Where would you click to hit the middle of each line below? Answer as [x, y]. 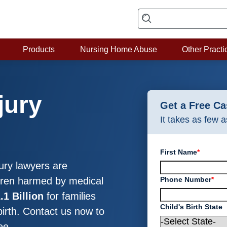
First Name [179, 152]
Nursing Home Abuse [118, 49]
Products [39, 49]
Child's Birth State [192, 206]
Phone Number [186, 179]
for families [70, 196]
